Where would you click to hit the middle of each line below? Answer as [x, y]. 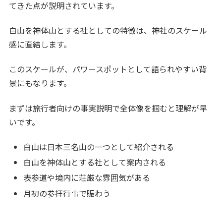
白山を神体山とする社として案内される [95, 162]
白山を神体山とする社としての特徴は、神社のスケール [108, 30]
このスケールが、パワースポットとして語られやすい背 [108, 69]
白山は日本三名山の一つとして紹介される [99, 147]
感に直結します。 [40, 44]
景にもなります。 [40, 83]
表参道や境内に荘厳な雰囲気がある [87, 178]
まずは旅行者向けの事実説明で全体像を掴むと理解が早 [108, 108]
